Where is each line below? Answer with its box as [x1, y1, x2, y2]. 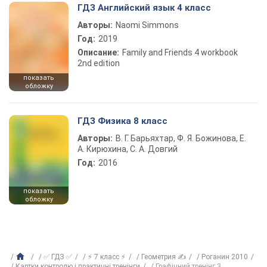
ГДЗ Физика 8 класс [77, 116, 167, 126]
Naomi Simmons [116, 20, 179, 30]
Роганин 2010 [201, 253, 248, 261]
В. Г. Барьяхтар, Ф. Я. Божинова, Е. [116, 133, 246, 143]
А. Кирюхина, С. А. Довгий [77, 144, 178, 154]
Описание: [77, 48, 119, 57]
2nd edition [77, 58, 120, 68]
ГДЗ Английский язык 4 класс [77, 2, 211, 13]
